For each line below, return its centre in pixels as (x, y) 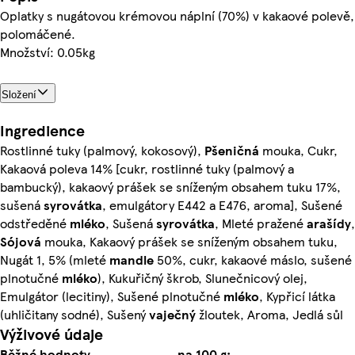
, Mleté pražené (261, 223)
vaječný (172, 314)
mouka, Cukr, (298, 150)
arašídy (329, 223)
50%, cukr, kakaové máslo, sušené (253, 259)
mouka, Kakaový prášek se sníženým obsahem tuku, (189, 241)
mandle (132, 259)
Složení (19, 94)
